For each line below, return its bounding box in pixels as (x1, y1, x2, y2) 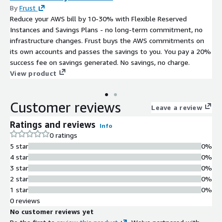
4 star (10, 152, 28, 161)
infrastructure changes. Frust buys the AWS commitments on (10, 36, 204, 45)
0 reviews (10, 196, 40, 205)
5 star (10, 141, 28, 150)
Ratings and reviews (10, 118, 96, 130)
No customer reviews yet (10, 207, 94, 216)
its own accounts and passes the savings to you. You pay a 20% (10, 47, 211, 55)
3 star (10, 163, 28, 172)
